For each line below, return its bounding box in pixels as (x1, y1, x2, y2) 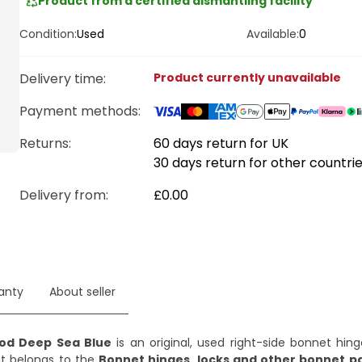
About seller (49, 284, 116, 300)
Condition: (19, 26, 77, 42)
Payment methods (19, 102, 138, 120)
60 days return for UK (154, 134, 288, 153)
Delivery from (19, 186, 106, 204)
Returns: (19, 134, 71, 153)
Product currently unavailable (154, 69, 341, 86)
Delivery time (19, 69, 103, 88)
